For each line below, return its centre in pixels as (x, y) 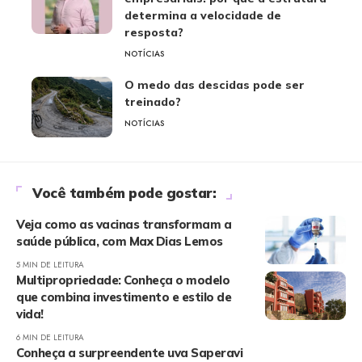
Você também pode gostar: (124, 193)
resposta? (154, 32)
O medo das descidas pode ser (215, 85)
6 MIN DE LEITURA (50, 337)
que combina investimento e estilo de (124, 297)
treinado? (153, 102)
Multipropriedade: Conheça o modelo (123, 280)
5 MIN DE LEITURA (50, 265)
